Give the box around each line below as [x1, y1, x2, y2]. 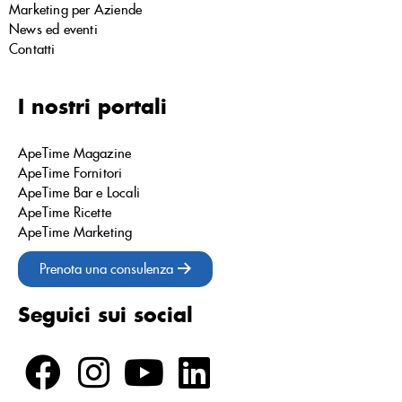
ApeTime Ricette [18, 204, 111, 221]
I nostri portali [18, 93, 167, 119]
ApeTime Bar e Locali [18, 184, 140, 201]
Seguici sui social [18, 301, 193, 328]
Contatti [9, 40, 56, 57]
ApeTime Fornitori [18, 164, 123, 181]
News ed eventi [9, 21, 98, 38]
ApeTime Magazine [18, 144, 132, 162]
